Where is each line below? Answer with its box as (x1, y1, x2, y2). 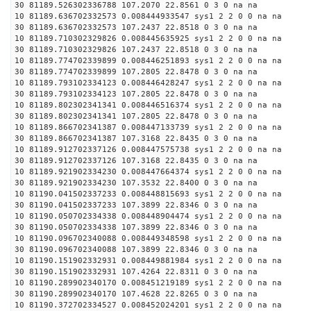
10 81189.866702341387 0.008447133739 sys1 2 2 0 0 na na (15, 123, 282, 132)
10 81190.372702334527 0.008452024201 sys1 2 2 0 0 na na (15, 301, 282, 310)
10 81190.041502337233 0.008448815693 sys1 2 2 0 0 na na (15, 190, 282, 199)
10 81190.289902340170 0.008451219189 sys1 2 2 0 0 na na (15, 278, 282, 287)
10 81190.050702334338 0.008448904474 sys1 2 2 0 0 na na (15, 212, 282, 221)
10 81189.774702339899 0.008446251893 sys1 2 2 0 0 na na (15, 56, 282, 65)
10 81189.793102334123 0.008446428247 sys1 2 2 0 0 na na (15, 78, 282, 87)
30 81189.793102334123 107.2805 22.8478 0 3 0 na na (15, 90, 258, 99)
